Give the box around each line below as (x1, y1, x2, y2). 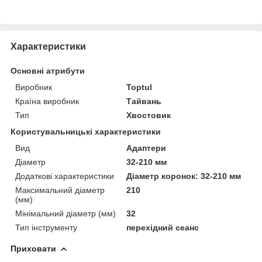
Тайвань (126, 96, 162, 106)
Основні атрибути (11, 65, 85, 75)
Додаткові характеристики (15, 171, 114, 181)
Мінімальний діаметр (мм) (15, 208, 116, 218)
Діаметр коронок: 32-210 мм (126, 171, 242, 181)
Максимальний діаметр (15, 185, 105, 195)
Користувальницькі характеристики (11, 126, 161, 136)
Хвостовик (126, 110, 171, 120)
